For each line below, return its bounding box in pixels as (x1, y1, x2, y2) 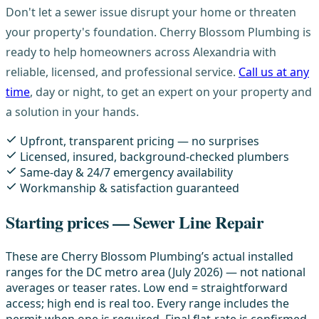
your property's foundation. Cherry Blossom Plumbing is (6, 23, 311, 40)
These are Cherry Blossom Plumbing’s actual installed (6, 249, 293, 265)
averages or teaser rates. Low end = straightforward (6, 280, 288, 296)
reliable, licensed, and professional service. (6, 63, 239, 80)
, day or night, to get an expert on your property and (30, 83, 312, 100)
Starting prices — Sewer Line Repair (6, 209, 264, 235)
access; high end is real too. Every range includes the (6, 296, 289, 312)
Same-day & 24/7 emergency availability (20, 164, 233, 180)
